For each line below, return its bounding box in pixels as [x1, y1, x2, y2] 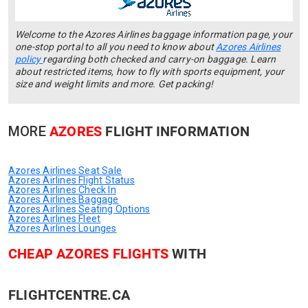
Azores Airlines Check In [8, 184, 116, 195]
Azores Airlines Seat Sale [8, 165, 122, 176]
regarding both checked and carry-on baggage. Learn [43, 54, 276, 65]
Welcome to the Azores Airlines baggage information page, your [15, 29, 293, 40]
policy [15, 54, 43, 65]
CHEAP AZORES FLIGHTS [8, 245, 168, 262]
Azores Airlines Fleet [8, 213, 101, 224]
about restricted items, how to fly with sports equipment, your [15, 66, 285, 77]
